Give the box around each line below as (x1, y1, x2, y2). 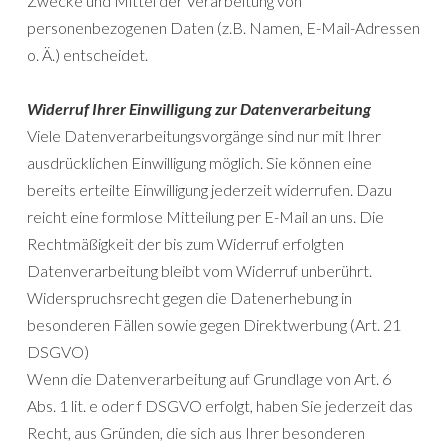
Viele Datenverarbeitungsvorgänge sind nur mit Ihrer (27, 126, 381, 146)
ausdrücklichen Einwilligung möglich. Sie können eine (27, 153, 372, 173)
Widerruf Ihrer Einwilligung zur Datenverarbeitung (27, 99, 371, 119)
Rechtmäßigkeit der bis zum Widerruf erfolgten (27, 234, 344, 254)
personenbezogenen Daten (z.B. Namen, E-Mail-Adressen (27, 18, 420, 38)
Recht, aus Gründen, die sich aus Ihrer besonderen (27, 423, 365, 443)
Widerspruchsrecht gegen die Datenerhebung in (27, 288, 352, 308)
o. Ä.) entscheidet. (27, 45, 148, 65)
